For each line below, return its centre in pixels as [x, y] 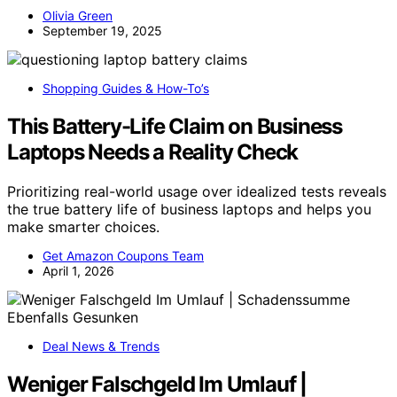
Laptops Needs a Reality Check [153, 152]
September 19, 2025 [102, 30]
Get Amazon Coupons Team [123, 255]
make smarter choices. [83, 226]
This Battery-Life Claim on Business [175, 126]
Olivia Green [78, 15]
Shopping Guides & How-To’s [126, 88]
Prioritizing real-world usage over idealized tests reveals [197, 191]
